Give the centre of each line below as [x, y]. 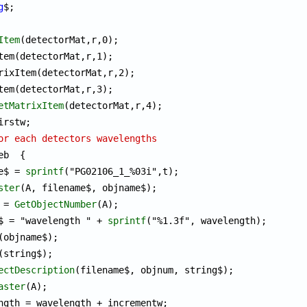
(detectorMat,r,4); [113, 105]
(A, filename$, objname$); [89, 187]
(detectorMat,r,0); [70, 39]
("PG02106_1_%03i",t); [122, 171]
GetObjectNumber [56, 204]
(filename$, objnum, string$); [155, 270]
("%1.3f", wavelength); [209, 220]
